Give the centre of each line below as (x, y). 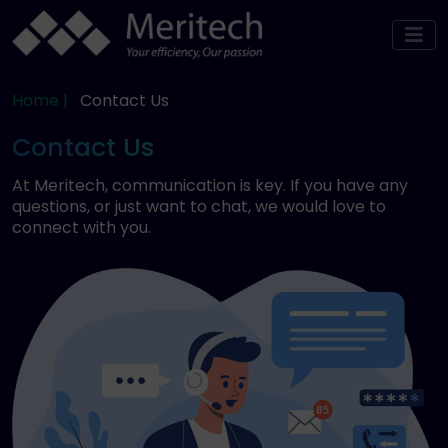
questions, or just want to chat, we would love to (199, 207)
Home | (40, 101)
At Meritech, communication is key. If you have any (210, 186)
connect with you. (81, 228)
